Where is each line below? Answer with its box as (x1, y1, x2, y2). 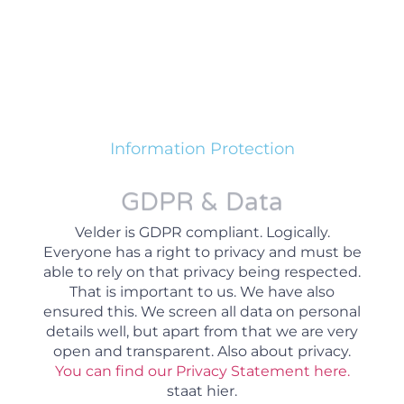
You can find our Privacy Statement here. (54, 362, 350, 380)
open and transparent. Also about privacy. (53, 342, 351, 360)
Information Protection (109, 138, 295, 159)
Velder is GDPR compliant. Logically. (74, 223, 330, 241)
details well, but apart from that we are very (46, 322, 358, 340)
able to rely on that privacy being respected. (43, 262, 361, 280)
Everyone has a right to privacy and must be (42, 243, 362, 261)
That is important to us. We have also (69, 282, 335, 300)
